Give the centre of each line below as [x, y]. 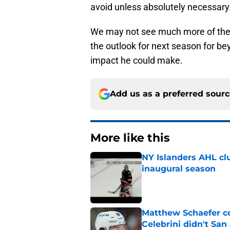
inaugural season [179, 169]
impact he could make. [137, 61]
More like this [130, 138]
